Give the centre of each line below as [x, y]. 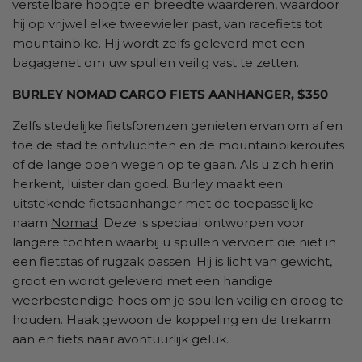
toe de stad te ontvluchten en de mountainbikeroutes [178, 145]
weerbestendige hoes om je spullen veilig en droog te [178, 300]
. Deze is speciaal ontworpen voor [201, 222]
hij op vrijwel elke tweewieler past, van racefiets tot [167, 23]
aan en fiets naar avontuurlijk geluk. [124, 339]
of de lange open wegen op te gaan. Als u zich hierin [173, 164]
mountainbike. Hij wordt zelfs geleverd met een [158, 43]
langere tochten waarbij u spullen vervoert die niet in [174, 242]
